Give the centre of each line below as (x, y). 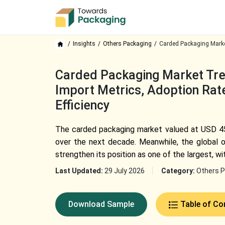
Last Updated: (80, 171)
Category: (179, 171)
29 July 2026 (124, 171)
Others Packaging (127, 44)
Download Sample (101, 204)
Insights (84, 44)
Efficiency (82, 105)
